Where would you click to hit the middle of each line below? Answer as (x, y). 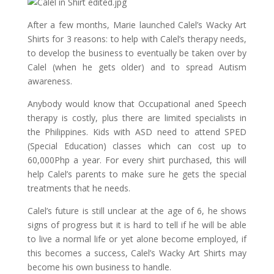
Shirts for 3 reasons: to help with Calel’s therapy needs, (137, 39)
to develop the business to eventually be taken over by (137, 53)
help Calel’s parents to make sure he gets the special (137, 174)
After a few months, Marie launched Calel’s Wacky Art (137, 24)
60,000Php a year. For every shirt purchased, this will (137, 160)
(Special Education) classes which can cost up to (137, 146)
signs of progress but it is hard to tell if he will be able (137, 224)
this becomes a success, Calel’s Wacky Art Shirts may (137, 253)
